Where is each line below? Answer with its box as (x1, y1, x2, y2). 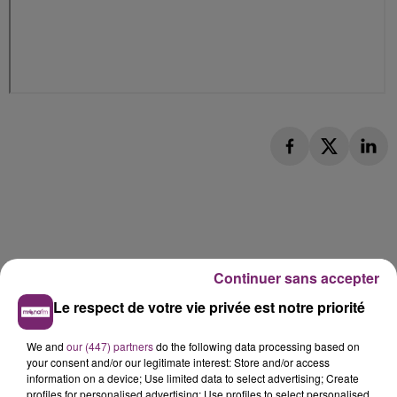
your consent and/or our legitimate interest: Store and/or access (27, 354, 330, 370)
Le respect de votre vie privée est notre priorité (53, 296, 365, 317)
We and (27, 338, 66, 354)
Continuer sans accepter (214, 267, 379, 288)
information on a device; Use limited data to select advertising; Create (27, 370, 359, 385)
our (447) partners (66, 338, 153, 354)
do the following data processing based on (153, 338, 360, 354)
